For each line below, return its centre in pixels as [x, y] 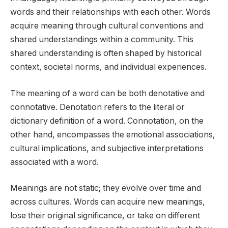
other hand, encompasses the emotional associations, [113, 134]
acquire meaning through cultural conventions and [107, 26]
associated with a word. [54, 162]
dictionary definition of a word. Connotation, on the [107, 121]
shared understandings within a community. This [102, 40]
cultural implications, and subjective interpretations [107, 148]
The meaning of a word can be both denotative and [107, 93]
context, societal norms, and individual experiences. [108, 67]
